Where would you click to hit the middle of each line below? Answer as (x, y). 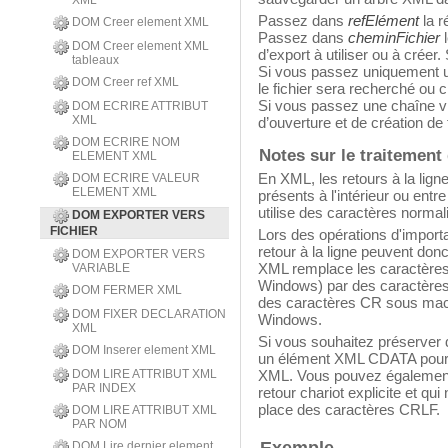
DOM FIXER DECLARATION (149, 314)
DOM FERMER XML (127, 290)
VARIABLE (101, 268)
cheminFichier (394, 38)
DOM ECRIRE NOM (126, 142)
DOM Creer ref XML (125, 82)
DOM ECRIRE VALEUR (136, 178)
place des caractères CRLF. (349, 410)
